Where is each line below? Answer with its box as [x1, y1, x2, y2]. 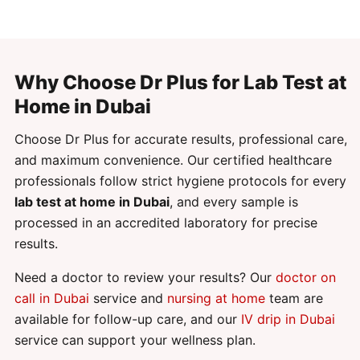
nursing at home [167, 290, 265, 307]
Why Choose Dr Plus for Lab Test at [14, 71, 347, 95]
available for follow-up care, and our [14, 311, 241, 328]
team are [265, 290, 323, 307]
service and [89, 290, 167, 307]
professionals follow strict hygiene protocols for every [14, 173, 346, 190]
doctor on [276, 269, 336, 286]
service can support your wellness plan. [14, 332, 256, 349]
